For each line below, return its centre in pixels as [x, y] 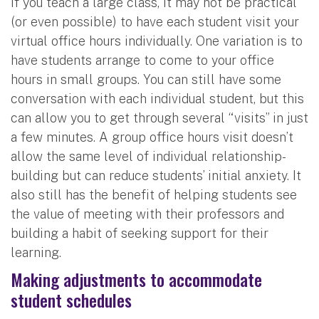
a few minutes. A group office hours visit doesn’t [152, 137]
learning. [36, 252]
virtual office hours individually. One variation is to [157, 41]
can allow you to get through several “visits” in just [159, 117]
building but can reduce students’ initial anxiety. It [156, 175]
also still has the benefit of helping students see [154, 194]
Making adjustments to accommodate [136, 279]
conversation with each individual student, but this [157, 98]
